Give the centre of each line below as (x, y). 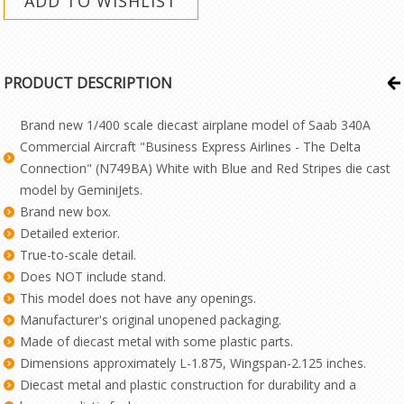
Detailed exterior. (70, 233)
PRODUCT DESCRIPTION (88, 83)
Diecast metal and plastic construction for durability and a (188, 385)
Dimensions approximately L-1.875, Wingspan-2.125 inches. (193, 363)
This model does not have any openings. (138, 298)
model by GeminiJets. (82, 190)
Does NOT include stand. (93, 276)
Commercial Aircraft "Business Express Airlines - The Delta (191, 147)
